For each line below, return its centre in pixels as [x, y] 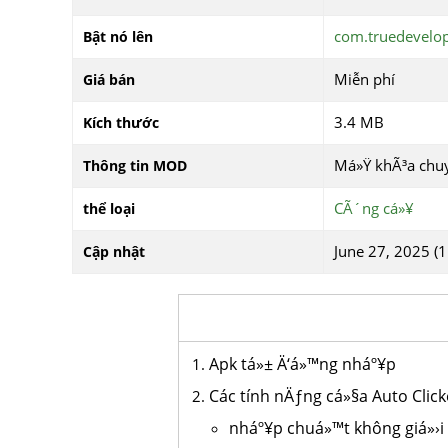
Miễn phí [364, 79]
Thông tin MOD [135, 165]
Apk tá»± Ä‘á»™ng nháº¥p [303, 364]
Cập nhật [114, 251]
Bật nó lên [118, 36]
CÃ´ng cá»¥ [374, 208]
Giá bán [109, 79]
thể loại [109, 208]
